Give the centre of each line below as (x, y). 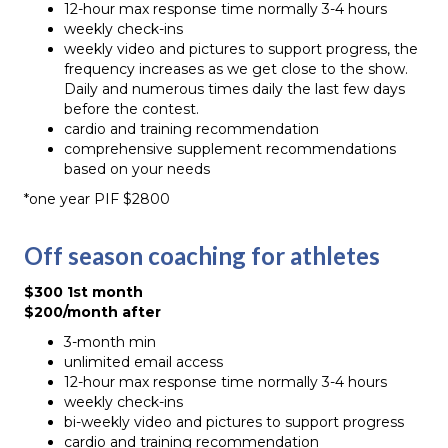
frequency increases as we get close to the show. (236, 69)
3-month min (110, 342)
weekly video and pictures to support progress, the (241, 49)
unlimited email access (143, 362)
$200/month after (92, 312)
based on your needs (137, 169)
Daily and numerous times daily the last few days (234, 89)
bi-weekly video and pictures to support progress (234, 422)
